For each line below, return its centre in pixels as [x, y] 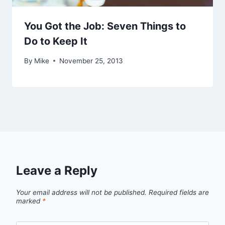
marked [29, 201]
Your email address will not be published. [81, 192]
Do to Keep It [56, 41]
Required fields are [179, 192]
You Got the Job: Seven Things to [105, 26]
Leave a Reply [57, 170]
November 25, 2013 [91, 61]
